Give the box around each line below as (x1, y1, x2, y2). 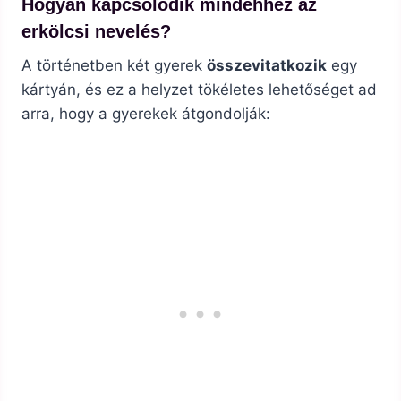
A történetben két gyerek (21, 56, 207, 75)
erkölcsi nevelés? (21, 21, 171, 42)
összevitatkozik (207, 56, 327, 75)
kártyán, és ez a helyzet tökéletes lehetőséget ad (21, 81, 377, 99)
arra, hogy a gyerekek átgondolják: (21, 105, 270, 124)
